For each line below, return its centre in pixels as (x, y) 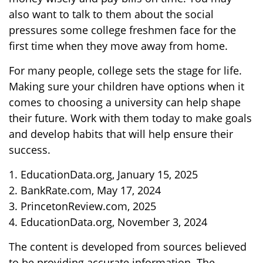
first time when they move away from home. (118, 46)
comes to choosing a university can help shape (125, 102)
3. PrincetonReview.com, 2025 (82, 206)
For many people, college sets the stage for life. (125, 70)
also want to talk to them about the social (111, 14)
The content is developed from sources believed (128, 247)
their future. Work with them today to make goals (130, 118)
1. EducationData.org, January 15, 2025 (103, 174)
